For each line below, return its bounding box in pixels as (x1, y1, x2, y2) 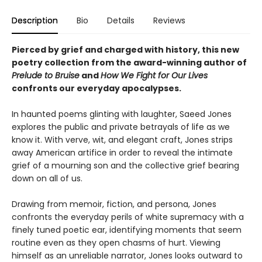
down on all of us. (12, 172, 82, 184)
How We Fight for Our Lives (101, 69, 208, 81)
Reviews (153, 14, 185, 26)
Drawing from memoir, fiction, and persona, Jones (12, 198, 216, 210)
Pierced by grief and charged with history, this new (12, 43, 239, 56)
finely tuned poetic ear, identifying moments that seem (12, 223, 242, 236)
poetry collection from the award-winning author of (12, 56, 247, 68)
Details (107, 14, 135, 26)
